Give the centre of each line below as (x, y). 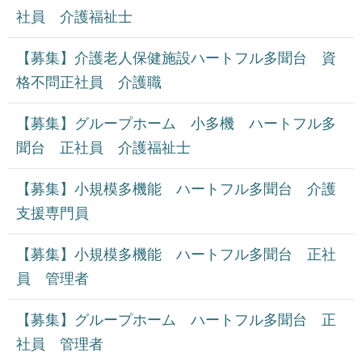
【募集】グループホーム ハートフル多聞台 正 (176, 320)
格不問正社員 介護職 (89, 83)
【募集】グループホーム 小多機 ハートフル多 (176, 124)
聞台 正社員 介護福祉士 (103, 148)
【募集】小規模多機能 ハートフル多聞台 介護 (176, 189)
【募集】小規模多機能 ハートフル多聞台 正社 (176, 255)
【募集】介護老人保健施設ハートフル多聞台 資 (176, 59)
